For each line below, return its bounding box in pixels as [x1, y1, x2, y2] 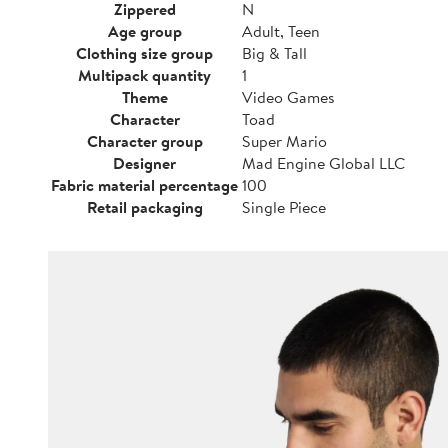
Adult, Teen [242, 20, 320, 42]
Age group [107, 20, 182, 42]
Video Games [242, 86, 335, 108]
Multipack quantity [78, 64, 211, 86]
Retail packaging [86, 196, 203, 218]
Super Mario [242, 130, 327, 152]
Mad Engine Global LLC [242, 152, 405, 174]
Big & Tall [242, 42, 307, 64]
